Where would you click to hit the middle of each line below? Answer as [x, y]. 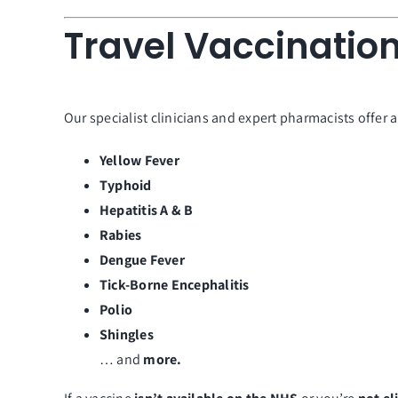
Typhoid [125, 185]
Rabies [120, 235]
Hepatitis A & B [146, 210]
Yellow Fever [139, 160]
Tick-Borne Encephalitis [175, 284]
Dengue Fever [142, 259]
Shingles [126, 334]
